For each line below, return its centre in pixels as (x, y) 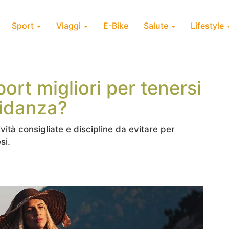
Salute (157, 26)
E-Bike (116, 26)
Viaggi (70, 26)
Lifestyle (208, 26)
